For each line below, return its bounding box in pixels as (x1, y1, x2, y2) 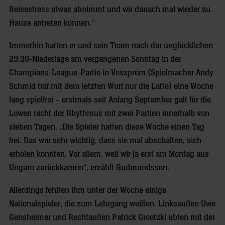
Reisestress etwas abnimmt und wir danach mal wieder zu (9, 5, 210, 15)
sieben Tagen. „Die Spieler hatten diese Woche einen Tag (9, 123, 204, 132)
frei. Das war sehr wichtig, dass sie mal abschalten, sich (9, 136, 201, 146)
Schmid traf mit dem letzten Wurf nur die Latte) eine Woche (9, 82, 213, 91)
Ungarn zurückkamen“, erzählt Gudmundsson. (9, 163, 169, 173)
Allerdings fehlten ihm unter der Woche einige (9, 186, 166, 195)
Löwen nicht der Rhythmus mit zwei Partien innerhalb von (9, 109, 209, 119)
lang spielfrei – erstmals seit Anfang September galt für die (9, 95, 211, 105)
